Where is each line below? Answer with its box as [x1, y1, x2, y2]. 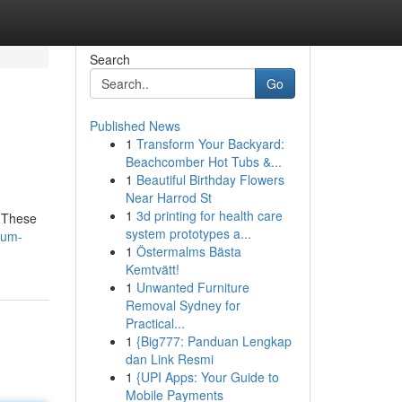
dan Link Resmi [125, 350, 214, 368]
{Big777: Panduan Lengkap [135, 332, 292, 350]
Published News [89, 117, 180, 135]
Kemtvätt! [125, 260, 179, 278]
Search [89, 50, 130, 68]
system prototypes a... [125, 224, 251, 242]
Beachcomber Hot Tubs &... [125, 153, 282, 170]
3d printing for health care [135, 206, 283, 224]
